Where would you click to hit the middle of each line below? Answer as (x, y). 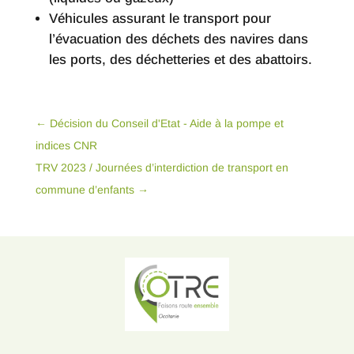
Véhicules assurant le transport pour (160, 19)
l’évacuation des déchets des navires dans (178, 40)
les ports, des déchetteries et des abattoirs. (180, 60)
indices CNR (66, 146)
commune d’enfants (85, 190)
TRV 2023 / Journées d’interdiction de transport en (162, 168)
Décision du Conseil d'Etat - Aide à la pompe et (166, 124)
